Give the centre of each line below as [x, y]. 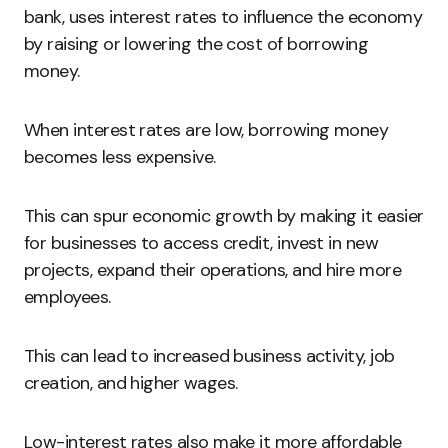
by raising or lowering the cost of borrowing [196, 44]
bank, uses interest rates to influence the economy [223, 17]
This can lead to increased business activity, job [209, 356]
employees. [67, 297]
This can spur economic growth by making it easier [224, 216]
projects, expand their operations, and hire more [213, 270]
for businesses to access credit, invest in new [201, 243]
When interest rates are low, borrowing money [206, 130]
